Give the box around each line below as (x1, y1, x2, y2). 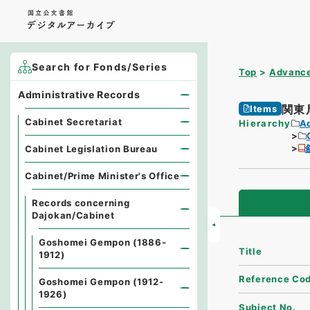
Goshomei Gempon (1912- (39, 276, 164, 287)
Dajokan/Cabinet (32, 210, 115, 221)
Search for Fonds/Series (32, 61, 168, 73)
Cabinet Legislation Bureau (25, 143, 158, 154)
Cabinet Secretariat (25, 116, 122, 127)
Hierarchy (239, 118, 291, 129)
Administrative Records (18, 89, 140, 100)
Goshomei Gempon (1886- (39, 237, 167, 248)
